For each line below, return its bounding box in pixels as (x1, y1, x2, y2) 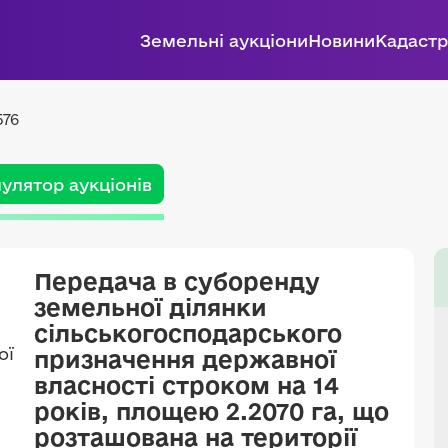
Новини (308, 30, 375, 50)
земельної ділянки (34, 294, 267, 320)
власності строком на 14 (34, 372, 339, 398)
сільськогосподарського (34, 320, 342, 346)
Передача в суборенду (34, 268, 320, 294)
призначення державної (34, 346, 336, 372)
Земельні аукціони (140, 30, 308, 50)
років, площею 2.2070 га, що (34, 398, 389, 424)
